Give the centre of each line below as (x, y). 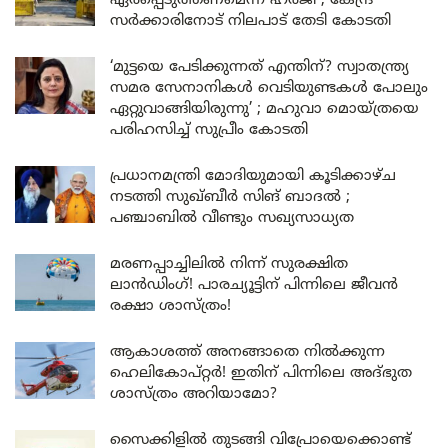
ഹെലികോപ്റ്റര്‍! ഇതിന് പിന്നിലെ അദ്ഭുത (261, 373)
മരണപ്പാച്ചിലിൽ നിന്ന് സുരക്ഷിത (229, 264)
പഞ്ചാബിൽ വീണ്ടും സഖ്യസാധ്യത (232, 218)
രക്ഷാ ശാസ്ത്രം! (170, 306)
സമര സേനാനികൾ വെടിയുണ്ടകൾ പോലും (269, 88)
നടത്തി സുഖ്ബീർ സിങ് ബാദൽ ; (230, 197)
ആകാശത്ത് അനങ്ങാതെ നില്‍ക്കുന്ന (247, 352)
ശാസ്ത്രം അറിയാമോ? (193, 394)
